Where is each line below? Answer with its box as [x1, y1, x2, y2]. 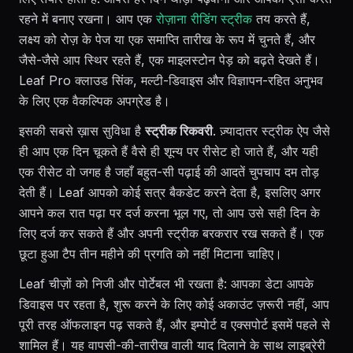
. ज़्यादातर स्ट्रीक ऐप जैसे [213, 123, 330, 139]
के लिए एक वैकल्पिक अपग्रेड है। [19, 93, 170, 109]
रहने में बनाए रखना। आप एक [19, 11, 156, 27]
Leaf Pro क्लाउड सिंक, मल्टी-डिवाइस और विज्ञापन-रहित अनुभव [19, 72, 323, 88]
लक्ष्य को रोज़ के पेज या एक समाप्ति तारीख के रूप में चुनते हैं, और [19, 32, 315, 47]
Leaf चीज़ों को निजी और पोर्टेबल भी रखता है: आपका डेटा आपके [19, 276, 314, 292]
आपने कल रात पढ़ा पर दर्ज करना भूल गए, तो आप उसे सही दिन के [19, 205, 320, 221]
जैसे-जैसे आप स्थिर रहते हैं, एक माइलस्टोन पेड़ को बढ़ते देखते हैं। [19, 52, 320, 68]
